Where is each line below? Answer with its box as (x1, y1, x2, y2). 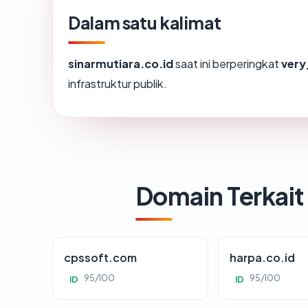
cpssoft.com (64, 250, 137, 265)
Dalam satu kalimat (68, 12, 221, 34)
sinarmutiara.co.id (68, 56, 173, 71)
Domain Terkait (135, 180, 304, 212)
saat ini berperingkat (173, 56, 281, 71)
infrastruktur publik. (68, 76, 167, 91)
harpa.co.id (230, 250, 296, 265)
